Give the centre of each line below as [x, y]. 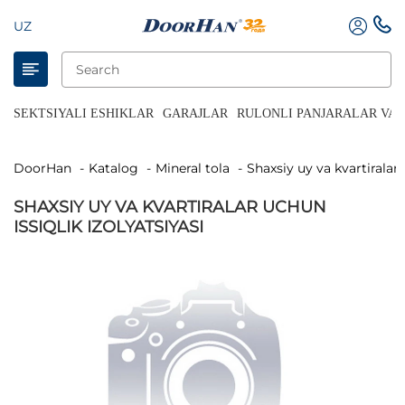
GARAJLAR [195, 113]
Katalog [118, 168]
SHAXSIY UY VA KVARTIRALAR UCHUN [170, 207]
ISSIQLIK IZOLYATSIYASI [108, 227]
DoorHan [48, 168]
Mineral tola [198, 168]
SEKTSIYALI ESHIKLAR [84, 113]
